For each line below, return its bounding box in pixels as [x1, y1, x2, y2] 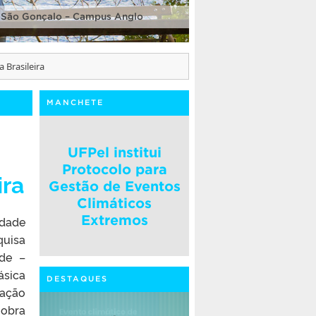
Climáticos [77, 195, 152, 211]
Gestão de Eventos [48, 178, 181, 194]
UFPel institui [67, 144, 162, 160]
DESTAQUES [47, 274, 108, 284]
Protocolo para [61, 161, 167, 177]
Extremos [80, 212, 148, 228]
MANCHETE [47, 97, 104, 107]
